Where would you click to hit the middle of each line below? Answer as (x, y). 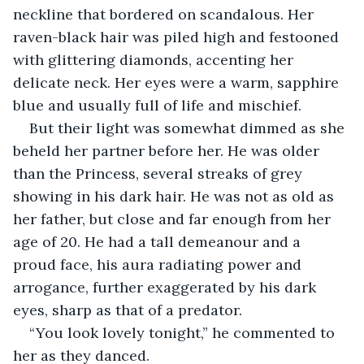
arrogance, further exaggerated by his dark (167, 287)
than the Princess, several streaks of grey (160, 173)
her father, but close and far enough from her (174, 219)
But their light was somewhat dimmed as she (189, 128)
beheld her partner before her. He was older (168, 150)
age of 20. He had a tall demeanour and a (159, 241)
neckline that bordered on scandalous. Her (165, 14)
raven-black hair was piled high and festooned (178, 37)
